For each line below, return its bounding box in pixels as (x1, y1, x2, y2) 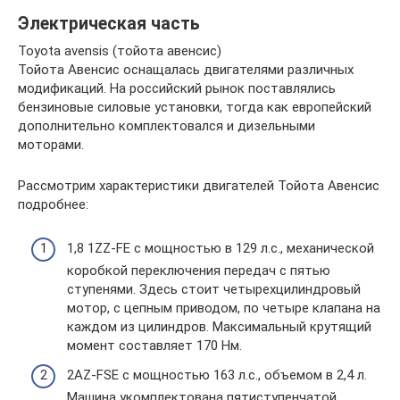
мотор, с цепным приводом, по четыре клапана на (67, 299, 380, 316)
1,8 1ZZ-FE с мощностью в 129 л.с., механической (67, 239, 374, 256)
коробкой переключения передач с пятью (67, 262, 330, 279)
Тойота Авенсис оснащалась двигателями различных (18, 62, 354, 78)
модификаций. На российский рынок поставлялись (18, 80, 336, 96)
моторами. (18, 137, 84, 153)
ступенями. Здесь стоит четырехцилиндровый (67, 280, 361, 297)
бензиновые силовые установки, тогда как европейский (18, 99, 371, 115)
